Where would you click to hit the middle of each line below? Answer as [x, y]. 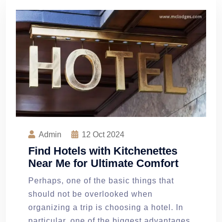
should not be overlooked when [90, 194]
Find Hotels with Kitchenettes [103, 151]
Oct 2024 [108, 134]
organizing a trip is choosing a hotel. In [106, 207]
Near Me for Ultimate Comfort [103, 163]
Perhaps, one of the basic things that [101, 180]
